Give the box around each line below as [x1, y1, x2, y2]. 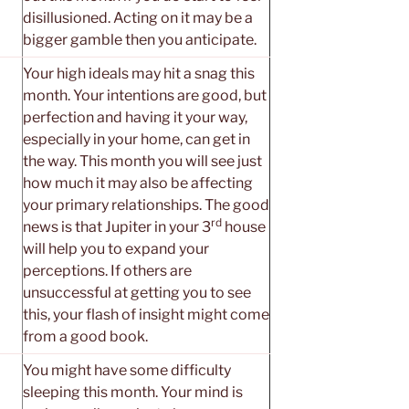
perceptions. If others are [23, 261, 192, 279]
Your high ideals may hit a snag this [23, 64, 255, 82]
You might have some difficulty [23, 361, 231, 379]
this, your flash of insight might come [23, 305, 269, 323]
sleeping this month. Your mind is [23, 383, 243, 401]
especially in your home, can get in [23, 130, 250, 148]
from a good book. [23, 327, 148, 345]
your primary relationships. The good [23, 195, 269, 214]
